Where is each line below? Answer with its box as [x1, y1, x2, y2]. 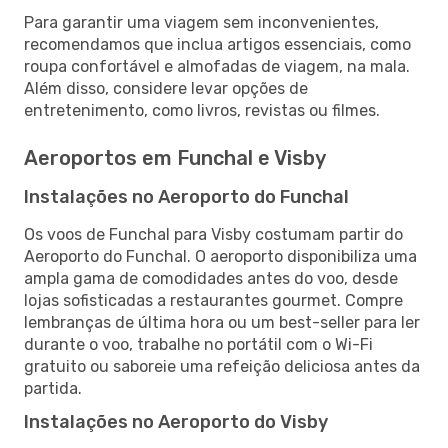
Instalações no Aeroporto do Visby [24, 410, 328, 433]
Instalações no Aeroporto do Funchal [24, 185, 349, 208]
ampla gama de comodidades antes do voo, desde [24, 268, 398, 288]
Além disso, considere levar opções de [24, 78, 308, 98]
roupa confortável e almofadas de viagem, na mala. [24, 56, 410, 76]
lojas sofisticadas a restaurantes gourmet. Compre [24, 290, 403, 310]
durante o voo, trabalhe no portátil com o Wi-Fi [24, 334, 373, 354]
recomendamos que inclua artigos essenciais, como [24, 34, 411, 54]
